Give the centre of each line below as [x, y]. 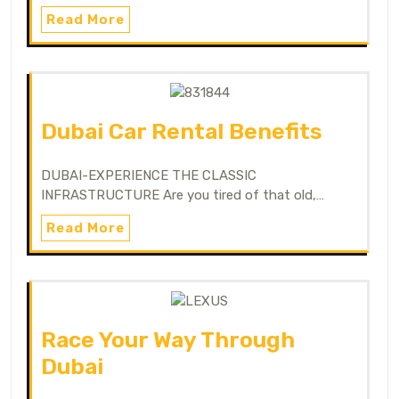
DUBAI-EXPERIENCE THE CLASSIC [149, 175]
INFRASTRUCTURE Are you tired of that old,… [183, 195]
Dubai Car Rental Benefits [182, 131]
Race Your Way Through [168, 339]
